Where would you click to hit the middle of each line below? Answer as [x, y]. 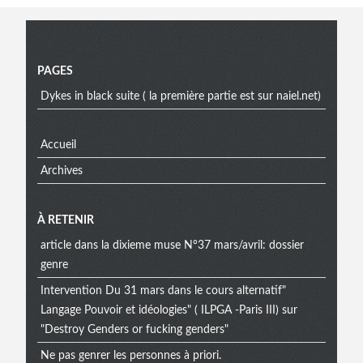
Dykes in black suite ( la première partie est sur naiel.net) [180, 96]
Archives [61, 171]
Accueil [58, 145]
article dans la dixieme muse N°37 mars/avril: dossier [172, 245]
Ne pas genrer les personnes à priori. [130, 355]
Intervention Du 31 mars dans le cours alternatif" [163, 290]
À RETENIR [66, 220]
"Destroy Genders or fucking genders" [134, 329]
